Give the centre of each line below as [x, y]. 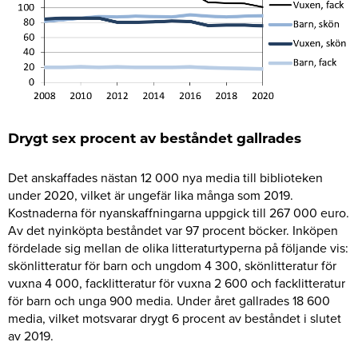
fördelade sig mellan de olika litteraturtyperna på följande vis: [178, 248]
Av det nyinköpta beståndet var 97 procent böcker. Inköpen [173, 231]
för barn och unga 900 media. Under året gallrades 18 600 [169, 301]
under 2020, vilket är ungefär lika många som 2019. [151, 195]
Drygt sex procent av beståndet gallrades [155, 139]
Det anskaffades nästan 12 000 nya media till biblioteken [165, 178]
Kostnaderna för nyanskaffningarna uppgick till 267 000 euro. [179, 213]
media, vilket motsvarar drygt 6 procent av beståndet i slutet [175, 318]
